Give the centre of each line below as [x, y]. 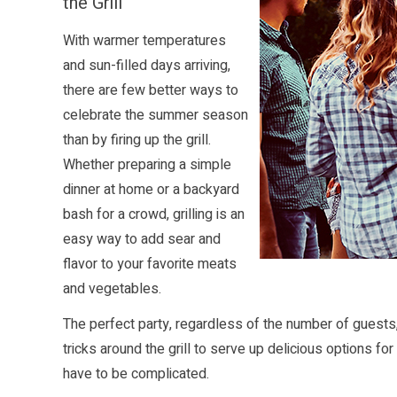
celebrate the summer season [156, 116]
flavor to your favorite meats [150, 265]
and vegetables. [112, 289]
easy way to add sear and [142, 240]
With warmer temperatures [144, 41]
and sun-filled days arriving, [147, 66]
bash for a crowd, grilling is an [154, 215]
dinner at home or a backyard [151, 190]
